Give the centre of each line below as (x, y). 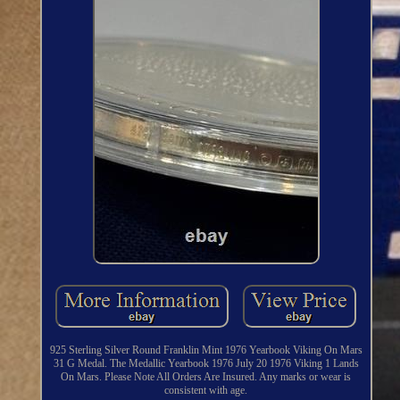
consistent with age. (206, 391)
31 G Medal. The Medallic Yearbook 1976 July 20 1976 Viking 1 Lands (206, 364)
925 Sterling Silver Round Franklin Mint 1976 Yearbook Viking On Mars (206, 350)
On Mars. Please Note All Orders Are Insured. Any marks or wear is (206, 377)
